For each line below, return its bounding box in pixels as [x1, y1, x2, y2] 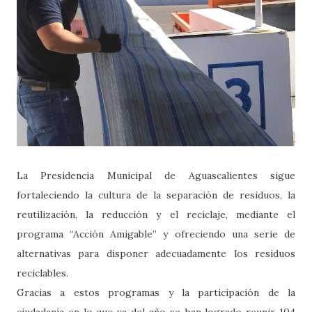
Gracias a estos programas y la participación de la [17, 286, 295, 299]
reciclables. [17, 266, 68, 279]
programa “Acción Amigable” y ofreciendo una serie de [17, 227, 295, 240]
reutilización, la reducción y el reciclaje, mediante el [17, 208, 295, 221]
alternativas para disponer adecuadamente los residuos [17, 247, 295, 260]
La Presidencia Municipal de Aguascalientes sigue [17, 169, 295, 182]
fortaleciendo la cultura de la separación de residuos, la [17, 188, 295, 201]
